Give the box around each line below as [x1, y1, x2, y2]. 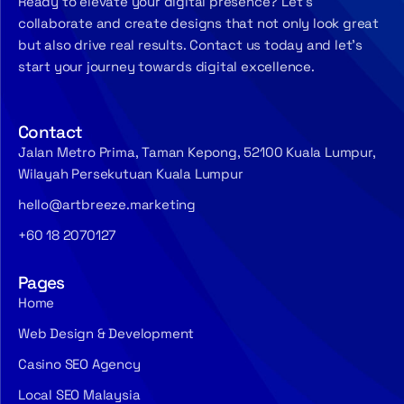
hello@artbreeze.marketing [18, 196, 196, 214]
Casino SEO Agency [18, 355, 141, 373]
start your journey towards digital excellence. [18, 58, 315, 76]
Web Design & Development [18, 325, 195, 343]
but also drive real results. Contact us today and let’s [18, 36, 363, 54]
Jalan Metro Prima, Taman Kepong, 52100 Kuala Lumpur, [18, 143, 376, 161]
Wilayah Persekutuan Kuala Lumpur [18, 165, 243, 183]
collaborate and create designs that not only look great [18, 14, 379, 32]
